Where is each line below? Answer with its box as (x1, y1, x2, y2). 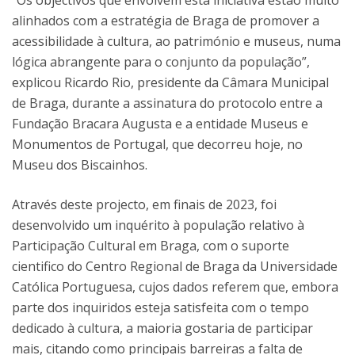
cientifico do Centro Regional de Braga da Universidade (12, 257, 338, 275)
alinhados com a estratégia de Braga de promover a (12, 11, 319, 29)
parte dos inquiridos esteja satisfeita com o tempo (12, 298, 309, 316)
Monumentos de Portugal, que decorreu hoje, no (12, 135, 303, 153)
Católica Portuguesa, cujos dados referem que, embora (12, 277, 338, 296)
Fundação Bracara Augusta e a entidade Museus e (12, 114, 308, 132)
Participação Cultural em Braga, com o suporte (12, 236, 289, 254)
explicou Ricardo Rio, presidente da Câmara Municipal (12, 73, 329, 91)
